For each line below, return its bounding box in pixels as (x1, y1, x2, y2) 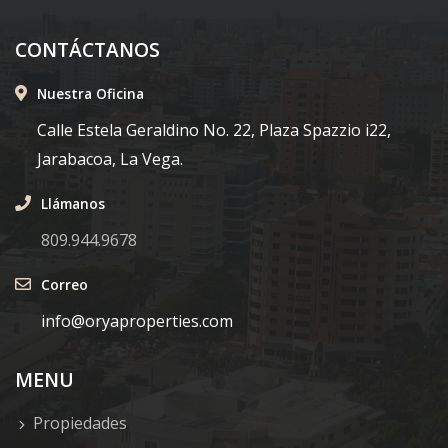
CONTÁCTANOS (15, 36, 160, 64)
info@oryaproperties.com (41, 310, 233, 333)
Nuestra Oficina (37, 84, 144, 104)
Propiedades (33, 412, 127, 435)
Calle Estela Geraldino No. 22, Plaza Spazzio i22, (37, 119, 391, 142)
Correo (41, 275, 88, 295)
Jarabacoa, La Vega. (37, 148, 183, 171)
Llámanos (41, 194, 105, 214)
